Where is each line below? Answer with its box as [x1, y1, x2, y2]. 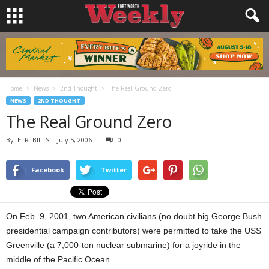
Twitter [101, 165, 127, 174]
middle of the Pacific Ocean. [6, 255, 112, 264]
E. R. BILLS [17, 135, 49, 144]
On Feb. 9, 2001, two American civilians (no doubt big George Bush [6, 211, 262, 221]
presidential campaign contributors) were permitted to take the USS [6, 226, 261, 235]
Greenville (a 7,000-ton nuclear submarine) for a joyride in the [6, 240, 241, 250]
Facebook [31, 165, 64, 174]
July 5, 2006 [57, 135, 92, 144]
